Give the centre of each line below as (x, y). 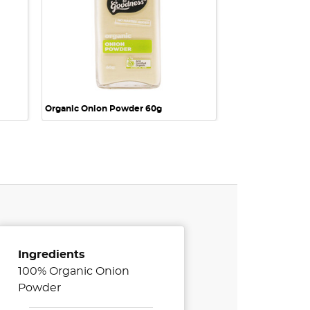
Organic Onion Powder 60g (103, 109)
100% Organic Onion (74, 272)
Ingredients (52, 255)
